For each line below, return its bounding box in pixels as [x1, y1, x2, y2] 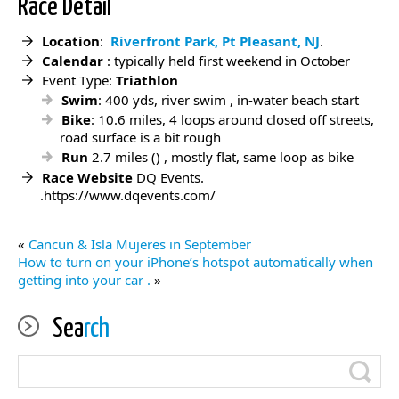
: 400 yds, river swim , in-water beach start [98, 91, 359, 110]
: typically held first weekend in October [103, 52, 350, 70]
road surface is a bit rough [60, 128, 221, 147]
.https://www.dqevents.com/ [40, 186, 216, 205]
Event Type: [42, 71, 116, 90]
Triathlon [116, 71, 178, 90]
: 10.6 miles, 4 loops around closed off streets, [91, 110, 374, 129]
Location [42, 32, 100, 51]
